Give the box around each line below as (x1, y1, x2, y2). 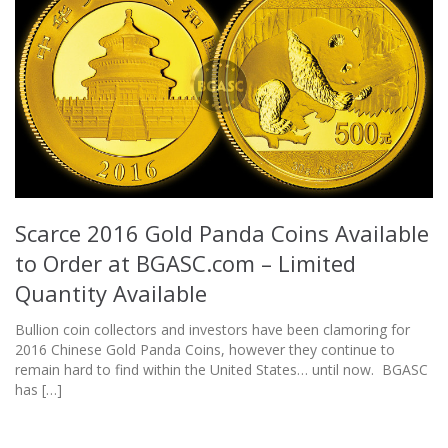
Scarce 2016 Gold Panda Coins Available (15, 218, 429, 249)
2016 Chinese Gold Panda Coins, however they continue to (15, 340, 395, 360)
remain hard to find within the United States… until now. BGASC (15, 360, 428, 380)
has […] (15, 380, 62, 400)
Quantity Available (15, 278, 207, 309)
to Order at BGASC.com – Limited (15, 248, 356, 279)
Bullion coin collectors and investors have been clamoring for (15, 320, 410, 340)
